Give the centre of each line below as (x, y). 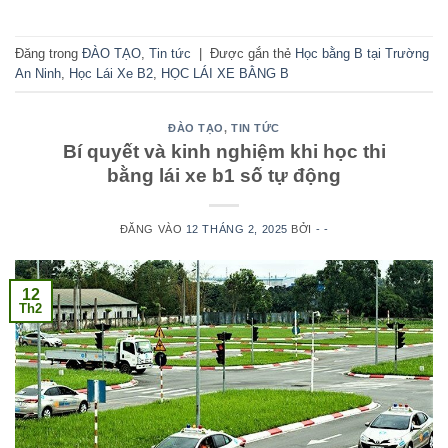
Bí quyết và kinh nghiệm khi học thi (224, 151)
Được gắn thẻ (252, 53)
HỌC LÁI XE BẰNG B (225, 73)
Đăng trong (48, 53)
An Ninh (38, 73)
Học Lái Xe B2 (111, 73)
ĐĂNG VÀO (152, 228)
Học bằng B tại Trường (362, 53)
